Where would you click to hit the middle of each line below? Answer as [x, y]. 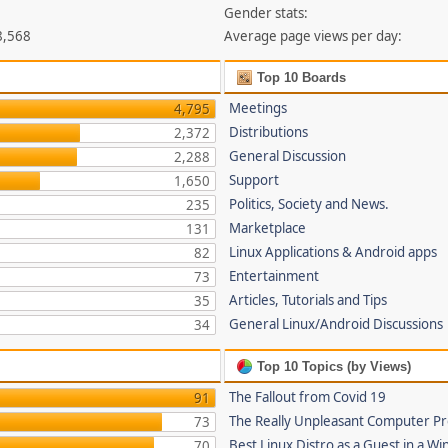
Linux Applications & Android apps [333, 252]
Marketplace [268, 228]
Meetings [258, 108]
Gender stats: [266, 13]
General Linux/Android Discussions [336, 324]
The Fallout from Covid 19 [308, 397]
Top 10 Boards [300, 77]
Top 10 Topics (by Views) [332, 366]
